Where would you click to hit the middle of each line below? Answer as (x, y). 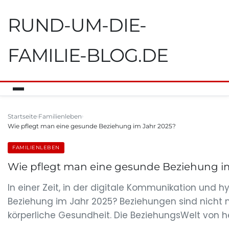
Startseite (22, 116)
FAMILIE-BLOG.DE (88, 55)
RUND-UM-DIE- (77, 25)
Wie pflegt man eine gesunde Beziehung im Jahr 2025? (92, 126)
